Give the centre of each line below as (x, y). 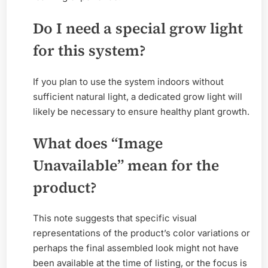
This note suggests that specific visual (115, 218)
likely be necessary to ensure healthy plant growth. (141, 111)
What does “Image (98, 143)
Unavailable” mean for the (126, 165)
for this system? (89, 51)
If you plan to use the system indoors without (128, 81)
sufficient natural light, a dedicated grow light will (138, 96)
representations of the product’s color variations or (141, 233)
